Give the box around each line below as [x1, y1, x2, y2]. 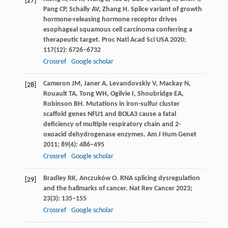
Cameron [43, 79, 70, 88]
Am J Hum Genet [147, 130, 196, 138]
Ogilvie [110, 90, 130, 98]
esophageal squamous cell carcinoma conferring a [43, 25, 192, 34]
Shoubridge [137, 90, 173, 98]
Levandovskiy [109, 79, 151, 88]
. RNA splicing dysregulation [116, 174, 200, 182]
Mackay [159, 79, 183, 88]
